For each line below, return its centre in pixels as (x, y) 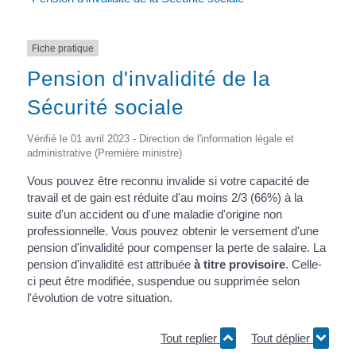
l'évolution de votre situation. (99, 298)
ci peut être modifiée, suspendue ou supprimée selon (163, 281)
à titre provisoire (239, 265)
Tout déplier (282, 338)
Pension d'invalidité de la (148, 79)
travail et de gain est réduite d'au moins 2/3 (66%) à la (164, 198)
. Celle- (303, 265)
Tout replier (191, 338)
